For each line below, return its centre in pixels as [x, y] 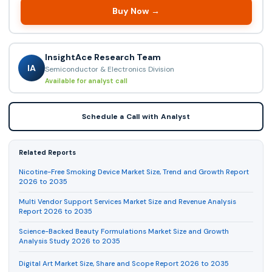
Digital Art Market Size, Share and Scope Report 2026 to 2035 [124, 264]
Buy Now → [136, 11]
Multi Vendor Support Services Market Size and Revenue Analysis [127, 202]
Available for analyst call [86, 80]
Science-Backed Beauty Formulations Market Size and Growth [124, 232]
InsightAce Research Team [103, 57]
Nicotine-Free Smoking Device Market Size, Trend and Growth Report [134, 172]
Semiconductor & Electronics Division [109, 69]
